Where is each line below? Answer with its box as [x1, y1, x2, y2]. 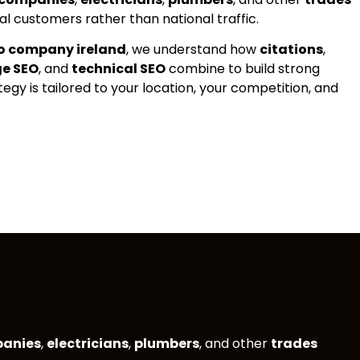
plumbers [134, 334, 199, 354]
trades [271, 334, 317, 354]
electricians [47, 334, 129, 354]
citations [259, 40, 323, 59]
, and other [199, 334, 271, 354]
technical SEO [71, 59, 166, 79]
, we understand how [125, 40, 260, 59]
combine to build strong [165, 59, 320, 79]
